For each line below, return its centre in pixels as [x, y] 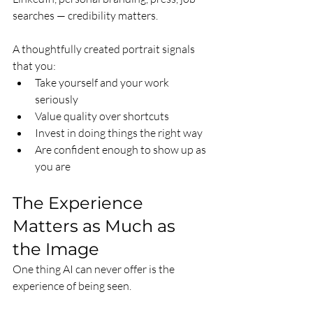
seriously [57, 100]
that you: [34, 66]
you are [53, 167]
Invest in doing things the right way [119, 133]
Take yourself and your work [103, 83]
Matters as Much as [96, 226]
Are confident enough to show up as [122, 150]
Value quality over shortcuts [102, 116]
